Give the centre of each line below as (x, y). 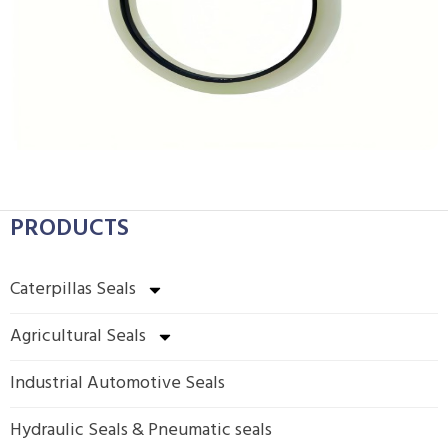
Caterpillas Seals (73, 289)
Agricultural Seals (78, 336)
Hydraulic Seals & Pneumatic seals (141, 430)
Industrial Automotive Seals (117, 383)
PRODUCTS (69, 229)
